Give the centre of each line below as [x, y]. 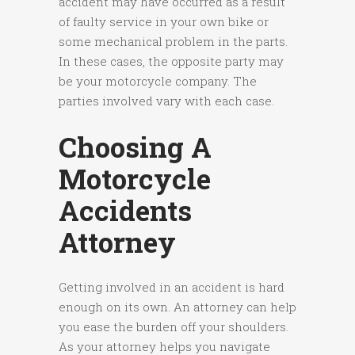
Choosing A [135, 147]
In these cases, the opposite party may [171, 61]
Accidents [125, 210]
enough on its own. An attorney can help [177, 307]
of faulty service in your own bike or [164, 22]
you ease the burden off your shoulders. [174, 327]
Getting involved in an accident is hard [172, 287]
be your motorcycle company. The [158, 81]
